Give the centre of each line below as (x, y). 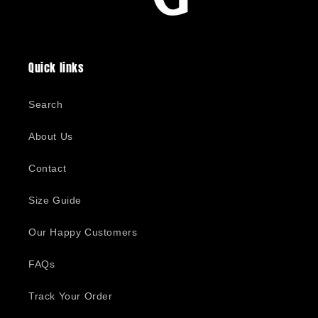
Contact (48, 168)
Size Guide (55, 200)
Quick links (56, 67)
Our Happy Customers (83, 232)
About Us (51, 136)
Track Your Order (71, 296)
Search (46, 104)
